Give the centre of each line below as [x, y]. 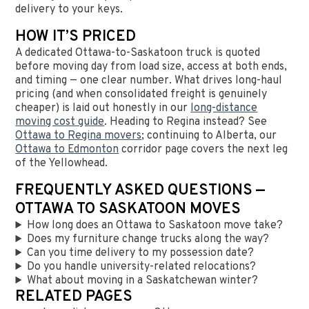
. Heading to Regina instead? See [186, 122]
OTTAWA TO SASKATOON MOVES [128, 210]
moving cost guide [60, 122]
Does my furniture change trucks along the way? [148, 240]
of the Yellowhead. [62, 164]
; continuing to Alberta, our [209, 136]
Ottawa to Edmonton [67, 150]
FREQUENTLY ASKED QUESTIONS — [140, 191]
